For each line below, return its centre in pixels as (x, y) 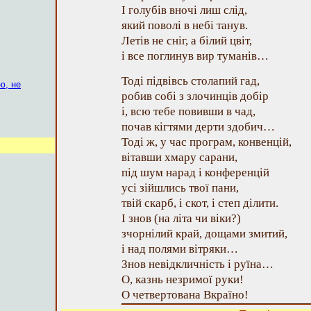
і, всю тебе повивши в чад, (188, 111)
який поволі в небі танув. (185, 25)
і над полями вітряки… (180, 249)
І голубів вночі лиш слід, (184, 10)
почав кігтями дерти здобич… (198, 127)
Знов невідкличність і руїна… (197, 264)
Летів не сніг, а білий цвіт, (187, 41)
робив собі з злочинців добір (195, 96)
